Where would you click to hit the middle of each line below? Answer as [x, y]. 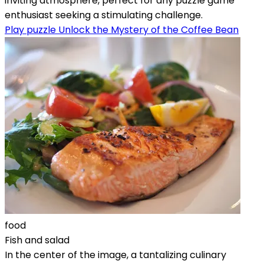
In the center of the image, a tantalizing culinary [115, 255]
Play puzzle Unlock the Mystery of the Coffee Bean [122, 29]
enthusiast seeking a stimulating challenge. [104, 15]
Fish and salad [37, 240]
